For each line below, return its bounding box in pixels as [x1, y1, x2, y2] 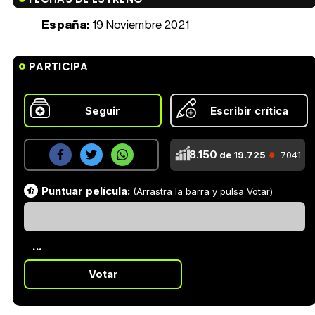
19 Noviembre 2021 [89, 15, 190, 34]
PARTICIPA [29, 59, 89, 75]
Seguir [85, 103, 120, 117]
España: [41, 15, 90, 34]
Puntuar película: [41, 184, 130, 198]
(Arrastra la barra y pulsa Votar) [130, 186, 273, 198]
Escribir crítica [210, 103, 288, 117]
